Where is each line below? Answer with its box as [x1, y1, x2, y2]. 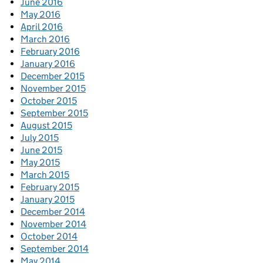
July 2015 [21, 132, 59, 144]
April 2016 [21, 21, 63, 33]
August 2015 [21, 120, 72, 131]
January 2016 [21, 58, 75, 70]
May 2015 [21, 157, 60, 168]
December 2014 [21, 206, 85, 218]
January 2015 [21, 194, 75, 205]
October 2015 [21, 95, 77, 107]
